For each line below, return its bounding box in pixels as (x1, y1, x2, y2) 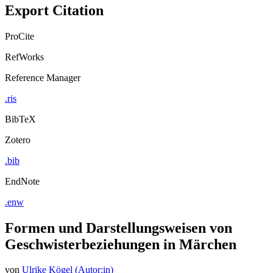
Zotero (5, 134, 30, 145)
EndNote (5, 175, 40, 186)
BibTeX (5, 113, 36, 124)
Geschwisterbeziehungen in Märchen (5, 236, 236, 252)
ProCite (5, 30, 34, 41)
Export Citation (5, 2, 104, 18)
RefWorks (5, 51, 44, 62)
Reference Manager (5, 72, 80, 83)
